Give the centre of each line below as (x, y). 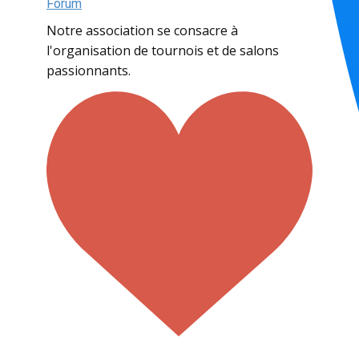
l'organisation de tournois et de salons (163, 50)
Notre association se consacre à (142, 30)
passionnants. (89, 70)
